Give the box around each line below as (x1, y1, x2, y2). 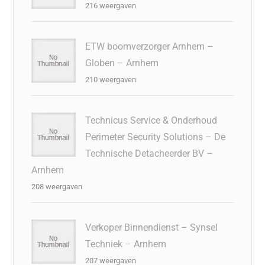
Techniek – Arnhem (85, 238, 167, 250)
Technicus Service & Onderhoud (85, 114, 218, 126)
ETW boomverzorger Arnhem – (85, 40, 214, 52)
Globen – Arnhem (85, 57, 159, 69)
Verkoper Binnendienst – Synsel (85, 221, 218, 233)
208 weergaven (31, 182, 83, 191)
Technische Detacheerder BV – (85, 147, 214, 159)
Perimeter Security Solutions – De (85, 131, 226, 143)
